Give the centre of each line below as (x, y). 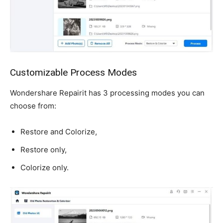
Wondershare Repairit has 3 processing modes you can (107, 93)
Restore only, (44, 149)
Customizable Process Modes (73, 72)
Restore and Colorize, (59, 131)
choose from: (33, 106)
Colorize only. (45, 167)
